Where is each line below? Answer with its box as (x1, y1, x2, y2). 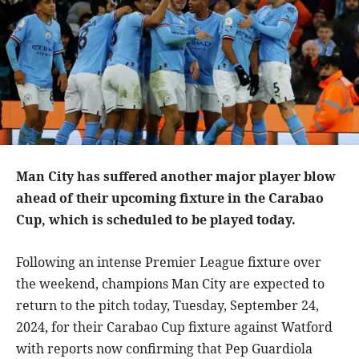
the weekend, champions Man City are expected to (16, 274, 325, 292)
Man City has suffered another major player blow (16, 167, 336, 185)
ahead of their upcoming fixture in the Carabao (16, 188, 324, 207)
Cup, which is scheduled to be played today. (16, 210, 296, 228)
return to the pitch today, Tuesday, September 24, (16, 296, 319, 314)
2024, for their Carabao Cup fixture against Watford (16, 317, 333, 336)
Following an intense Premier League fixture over (16, 252, 321, 271)
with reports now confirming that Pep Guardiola (16, 339, 313, 357)
